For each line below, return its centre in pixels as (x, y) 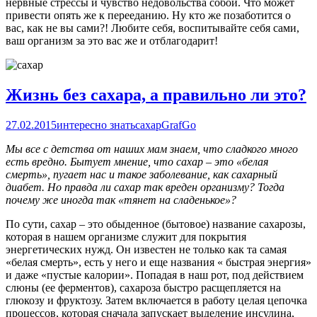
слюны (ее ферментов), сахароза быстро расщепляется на (143, 288)
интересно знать (96, 125)
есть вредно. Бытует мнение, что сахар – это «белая (137, 162)
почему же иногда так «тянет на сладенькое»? (121, 200)
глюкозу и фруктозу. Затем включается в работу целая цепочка (156, 301)
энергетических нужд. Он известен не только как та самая (146, 250)
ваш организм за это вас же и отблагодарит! (112, 41)
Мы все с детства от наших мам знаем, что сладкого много (152, 149)
